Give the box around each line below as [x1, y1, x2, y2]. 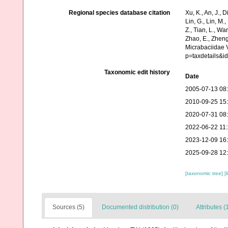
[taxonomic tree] [185, 170, 224, 176]
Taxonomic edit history [104, 69, 170, 76]
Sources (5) [52, 204, 84, 211]
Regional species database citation [68, 9, 170, 16]
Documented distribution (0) [102, 204, 179, 211]
